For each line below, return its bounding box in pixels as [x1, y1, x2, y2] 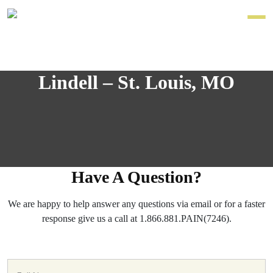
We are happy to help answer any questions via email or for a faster [8, 199, 265, 210]
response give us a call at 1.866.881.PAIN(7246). [41, 213, 232, 224]
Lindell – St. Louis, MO [38, 71, 235, 94]
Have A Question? [71, 168, 202, 187]
